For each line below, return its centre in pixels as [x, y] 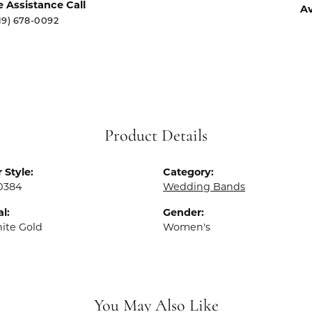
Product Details [156, 136]
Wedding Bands [204, 188]
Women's [187, 228]
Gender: [184, 213]
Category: [188, 173]
